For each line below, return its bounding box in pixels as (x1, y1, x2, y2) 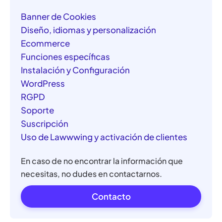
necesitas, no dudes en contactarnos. (21, 168, 163, 179)
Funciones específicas (21, 51, 111, 62)
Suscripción (21, 117, 69, 129)
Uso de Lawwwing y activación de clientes (21, 131, 188, 142)
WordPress (21, 77, 65, 89)
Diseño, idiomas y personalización (21, 24, 157, 35)
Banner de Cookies (21, 10, 97, 22)
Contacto (91, 191, 131, 202)
